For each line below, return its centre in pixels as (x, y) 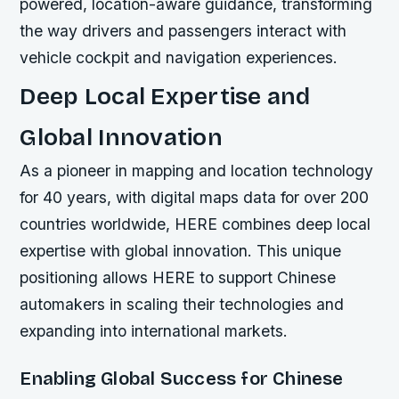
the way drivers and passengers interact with (183, 30)
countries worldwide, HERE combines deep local (195, 224)
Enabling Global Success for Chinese (182, 379)
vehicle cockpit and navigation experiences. (179, 57)
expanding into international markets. (154, 331)
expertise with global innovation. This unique (181, 251)
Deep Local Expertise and (165, 97)
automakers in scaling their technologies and (182, 305)
